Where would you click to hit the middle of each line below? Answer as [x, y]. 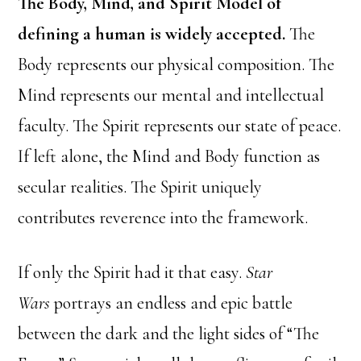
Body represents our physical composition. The [176, 64]
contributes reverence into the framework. [165, 217]
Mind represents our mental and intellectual [171, 95]
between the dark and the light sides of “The [169, 333]
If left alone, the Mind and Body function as [169, 156]
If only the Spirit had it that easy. [132, 272]
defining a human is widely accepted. [152, 33]
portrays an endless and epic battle [172, 303]
